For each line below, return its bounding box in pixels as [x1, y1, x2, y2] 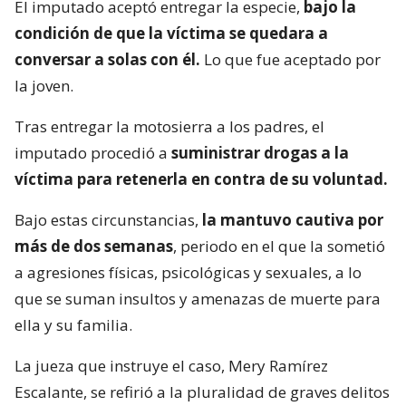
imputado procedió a [14, 142, 171, 164]
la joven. [14, 75, 73, 97]
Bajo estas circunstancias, [14, 209, 202, 231]
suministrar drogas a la [171, 142, 349, 164]
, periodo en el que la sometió [173, 236, 385, 257]
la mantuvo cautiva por [202, 209, 383, 231]
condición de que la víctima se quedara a [14, 23, 328, 44]
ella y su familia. [14, 314, 132, 336]
